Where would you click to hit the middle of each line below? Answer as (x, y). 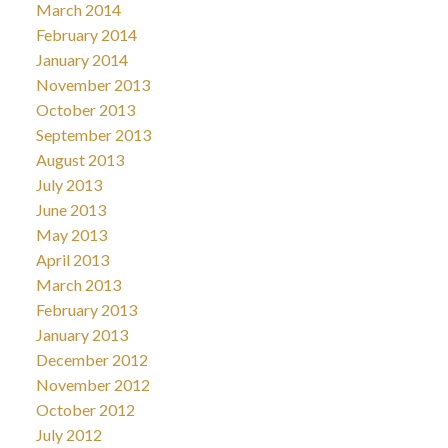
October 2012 (85, 409)
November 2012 (92, 384)
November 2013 (92, 84)
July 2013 (68, 184)
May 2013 (71, 234)
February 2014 (86, 34)
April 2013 (72, 259)
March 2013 (78, 284)
